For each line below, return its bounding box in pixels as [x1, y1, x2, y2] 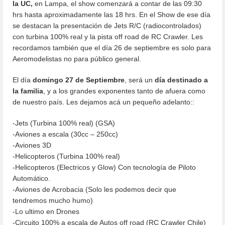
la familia [13, 86, 44, 95]
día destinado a [155, 75, 208, 84]
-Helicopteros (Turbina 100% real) [13, 152, 121, 160]
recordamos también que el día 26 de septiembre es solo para [13, 43, 211, 52]
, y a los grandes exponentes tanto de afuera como [43, 86, 206, 95]
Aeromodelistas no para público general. [13, 54, 142, 63]
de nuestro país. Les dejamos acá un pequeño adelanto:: [13, 97, 195, 106]
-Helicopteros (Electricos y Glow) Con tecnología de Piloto [13, 163, 196, 171]
